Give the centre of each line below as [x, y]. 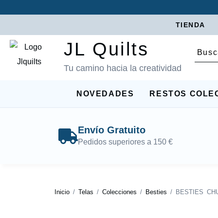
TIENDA [190, 25]
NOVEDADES [105, 94]
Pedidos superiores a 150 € [125, 142]
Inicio [62, 192]
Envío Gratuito [111, 130]
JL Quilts [106, 49]
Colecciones [119, 192]
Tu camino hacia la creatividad [122, 68]
